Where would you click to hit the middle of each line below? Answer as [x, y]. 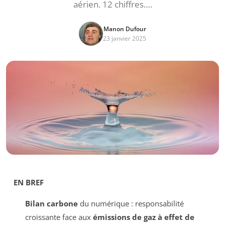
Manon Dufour [125, 29]
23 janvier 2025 [125, 38]
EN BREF [29, 182]
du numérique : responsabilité [131, 203]
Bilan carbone [51, 203]
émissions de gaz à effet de [143, 217]
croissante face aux [59, 217]
